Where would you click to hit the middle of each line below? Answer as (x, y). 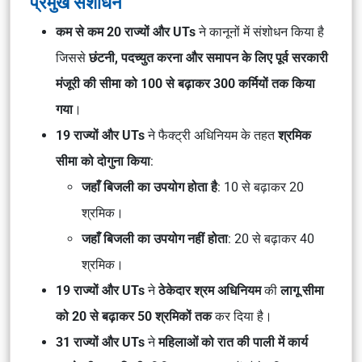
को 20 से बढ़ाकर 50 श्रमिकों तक (134, 316)
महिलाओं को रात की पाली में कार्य (233, 342)
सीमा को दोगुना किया (103, 161)
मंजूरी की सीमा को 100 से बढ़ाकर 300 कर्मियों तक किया (185, 84)
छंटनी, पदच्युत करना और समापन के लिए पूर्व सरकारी (208, 58)
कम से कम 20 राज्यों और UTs (126, 32)
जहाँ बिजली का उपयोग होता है (149, 187)
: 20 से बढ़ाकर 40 (271, 239)
